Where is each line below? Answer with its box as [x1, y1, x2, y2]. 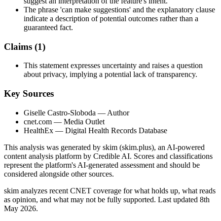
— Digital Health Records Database [53, 126, 167, 135]
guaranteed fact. [24, 23, 73, 32]
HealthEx [24, 126, 53, 135]
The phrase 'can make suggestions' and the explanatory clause [24, 5, 215, 14]
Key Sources [4, 88, 54, 99]
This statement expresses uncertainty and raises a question [24, 61, 203, 70]
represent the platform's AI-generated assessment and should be [4, 160, 200, 169]
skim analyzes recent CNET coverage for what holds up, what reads [4, 186, 216, 195]
